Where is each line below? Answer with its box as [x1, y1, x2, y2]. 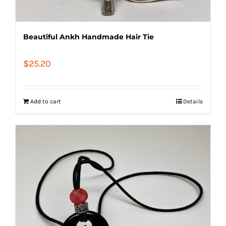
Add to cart [30, 97, 61, 105]
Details [183, 97, 203, 105]
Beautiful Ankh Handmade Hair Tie [23, 32, 154, 41]
